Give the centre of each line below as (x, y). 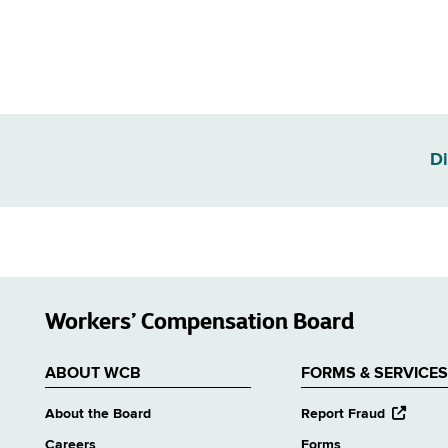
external (411, 430)
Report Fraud (342, 414)
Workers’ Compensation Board (199, 321)
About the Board (98, 414)
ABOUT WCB (93, 374)
